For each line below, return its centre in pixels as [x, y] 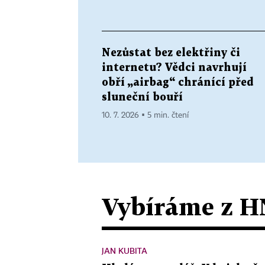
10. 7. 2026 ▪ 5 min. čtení [145, 115]
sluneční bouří [142, 97]
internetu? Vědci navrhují [174, 67]
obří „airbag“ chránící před [178, 82]
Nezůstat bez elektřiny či [171, 53]
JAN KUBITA [125, 250]
